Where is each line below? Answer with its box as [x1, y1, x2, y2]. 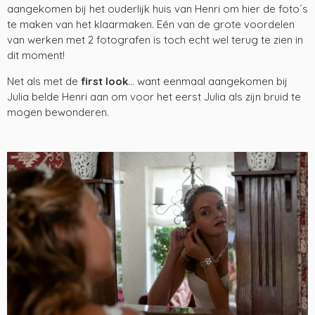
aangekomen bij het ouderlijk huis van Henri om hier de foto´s [7, 1, 308, 15]
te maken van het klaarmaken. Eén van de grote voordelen [7, 17, 295, 31]
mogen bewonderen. [7, 105, 109, 119]
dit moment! [7, 48, 67, 62]
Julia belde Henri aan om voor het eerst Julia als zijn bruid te [7, 89, 301, 103]
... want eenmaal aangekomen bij [128, 74, 288, 88]
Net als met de [7, 74, 81, 88]
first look [81, 74, 128, 88]
